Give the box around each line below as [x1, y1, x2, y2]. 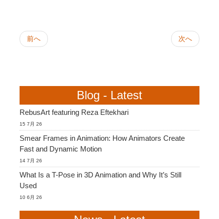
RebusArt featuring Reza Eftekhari [20, 108, 129, 116]
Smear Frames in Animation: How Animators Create [20, 134, 185, 142]
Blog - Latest [77, 88, 142, 102]
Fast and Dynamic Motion [20, 145, 102, 153]
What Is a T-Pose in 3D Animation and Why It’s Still [20, 171, 181, 179]
